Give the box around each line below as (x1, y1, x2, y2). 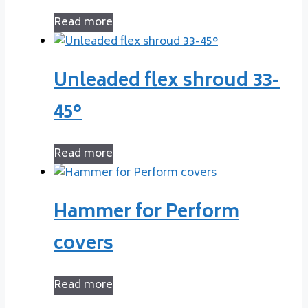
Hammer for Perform (54, 197, 239, 230)
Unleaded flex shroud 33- (54, 66, 280, 98)
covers (54, 229, 113, 261)
